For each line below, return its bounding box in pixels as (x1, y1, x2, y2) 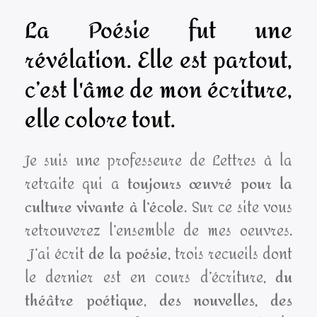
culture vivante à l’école (25, 194, 185, 222)
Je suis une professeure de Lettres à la (25, 147, 292, 175)
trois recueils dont (175, 241, 292, 269)
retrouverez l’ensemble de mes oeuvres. (25, 217, 292, 246)
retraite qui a (25, 171, 120, 199)
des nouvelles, (158, 287, 270, 316)
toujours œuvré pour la (119, 171, 293, 199)
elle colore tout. (25, 100, 175, 142)
